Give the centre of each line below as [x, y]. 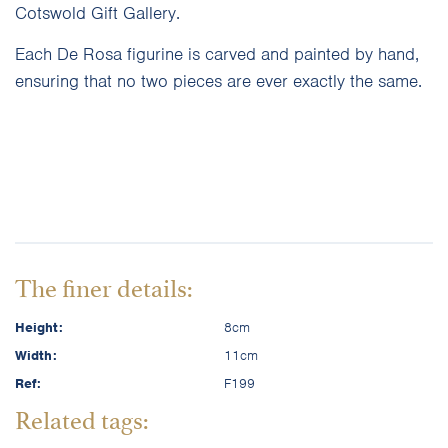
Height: [39, 328]
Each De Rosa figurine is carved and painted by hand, [217, 54]
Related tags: [81, 418]
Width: [36, 356]
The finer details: [103, 286]
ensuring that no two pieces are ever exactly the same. [218, 81]
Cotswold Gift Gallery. [97, 13]
